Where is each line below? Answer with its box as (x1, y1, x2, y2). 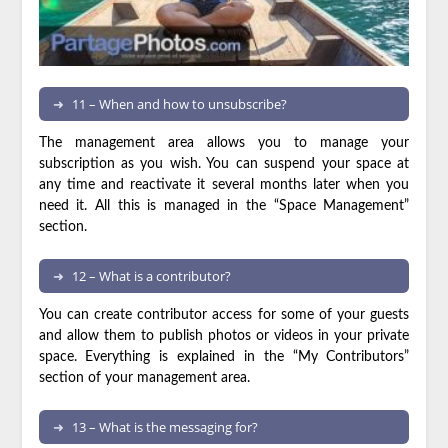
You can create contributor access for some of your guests (38, 308, 410, 322)
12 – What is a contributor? (71, 267, 231, 285)
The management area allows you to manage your (38, 136, 410, 150)
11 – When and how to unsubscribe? (71, 95, 287, 113)
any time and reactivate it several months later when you (38, 178, 410, 192)
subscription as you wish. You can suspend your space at (38, 157, 410, 171)
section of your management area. (38, 371, 250, 385)
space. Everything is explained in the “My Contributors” (38, 350, 410, 364)
